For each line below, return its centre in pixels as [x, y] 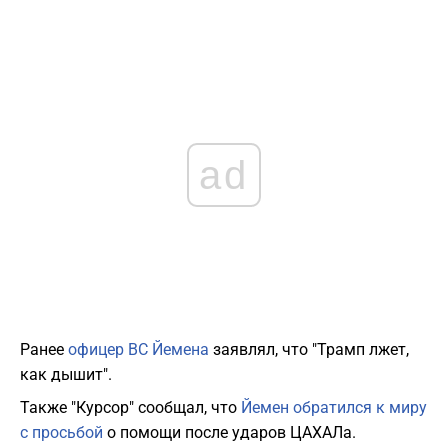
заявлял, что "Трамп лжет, [309, 350]
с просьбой [61, 433]
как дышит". [66, 375]
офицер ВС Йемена [138, 350]
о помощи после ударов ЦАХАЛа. [229, 433]
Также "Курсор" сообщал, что [130, 408]
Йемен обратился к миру [334, 408]
